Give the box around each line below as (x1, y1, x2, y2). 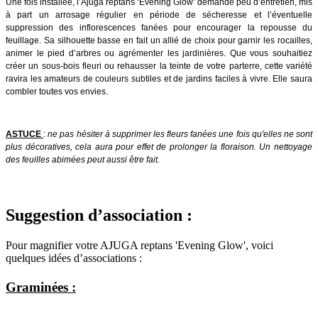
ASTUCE (6, 128, 44, 139)
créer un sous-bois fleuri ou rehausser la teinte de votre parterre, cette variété (6, 60, 312, 71)
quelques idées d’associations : (6, 251, 142, 264)
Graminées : (6, 280, 76, 295)
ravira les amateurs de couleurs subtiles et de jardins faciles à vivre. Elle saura (6, 73, 312, 84)
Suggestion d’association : (6, 205, 192, 224)
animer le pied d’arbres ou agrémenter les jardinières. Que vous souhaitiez (6, 48, 312, 58)
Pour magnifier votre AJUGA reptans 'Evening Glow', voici (6, 238, 273, 251)
